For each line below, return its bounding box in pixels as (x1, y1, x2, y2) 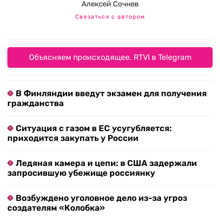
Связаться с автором (75, 13, 145, 21)
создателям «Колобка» (7, 203, 105, 213)
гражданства (7, 98, 64, 109)
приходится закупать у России (7, 133, 138, 143)
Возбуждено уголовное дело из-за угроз (16, 193, 187, 203)
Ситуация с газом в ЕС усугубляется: (16, 123, 172, 134)
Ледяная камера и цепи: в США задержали (16, 158, 197, 168)
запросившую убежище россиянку (7, 168, 155, 178)
